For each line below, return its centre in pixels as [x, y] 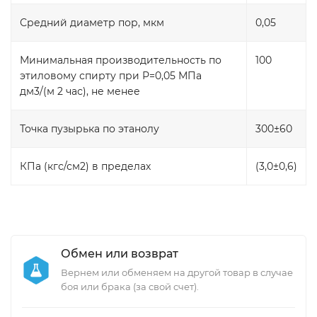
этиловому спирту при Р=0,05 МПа [111, 76]
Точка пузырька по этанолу [90, 129]
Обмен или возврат [120, 254]
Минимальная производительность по [121, 60]
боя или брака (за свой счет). [130, 287]
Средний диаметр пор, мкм [92, 23]
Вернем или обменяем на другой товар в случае [177, 272]
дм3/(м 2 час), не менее [80, 91]
